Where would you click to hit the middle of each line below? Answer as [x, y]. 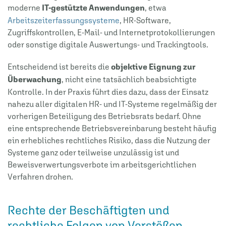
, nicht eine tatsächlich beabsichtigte [129, 79]
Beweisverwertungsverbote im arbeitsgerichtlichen [102, 164]
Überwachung [35, 79]
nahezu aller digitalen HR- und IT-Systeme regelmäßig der [112, 104]
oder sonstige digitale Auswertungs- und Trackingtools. [108, 44]
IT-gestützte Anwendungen [93, 8]
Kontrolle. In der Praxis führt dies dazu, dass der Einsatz [108, 92]
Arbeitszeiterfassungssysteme [64, 20]
